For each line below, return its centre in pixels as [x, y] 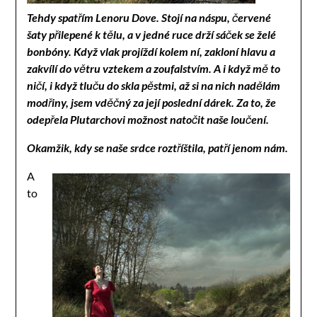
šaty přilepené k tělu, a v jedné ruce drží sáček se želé [152, 34]
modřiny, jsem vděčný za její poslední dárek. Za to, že [152, 102]
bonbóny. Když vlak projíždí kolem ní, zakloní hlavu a [151, 51]
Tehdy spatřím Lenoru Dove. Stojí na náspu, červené [149, 17]
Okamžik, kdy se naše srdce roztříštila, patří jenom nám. [158, 147]
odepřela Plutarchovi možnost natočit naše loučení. [148, 119]
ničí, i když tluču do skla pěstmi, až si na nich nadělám [154, 85]
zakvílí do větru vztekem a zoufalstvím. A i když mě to [154, 68]
